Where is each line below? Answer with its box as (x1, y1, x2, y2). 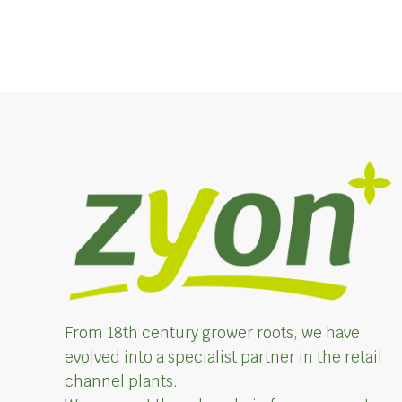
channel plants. (64, 371, 178, 391)
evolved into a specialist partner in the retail (64, 346, 382, 367)
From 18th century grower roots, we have (64, 322, 360, 343)
